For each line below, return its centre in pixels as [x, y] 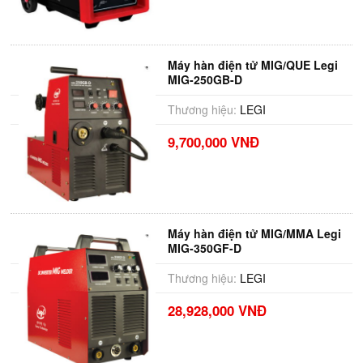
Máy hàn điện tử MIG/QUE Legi [252, 65]
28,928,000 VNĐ [217, 310]
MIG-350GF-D [204, 248]
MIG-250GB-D [205, 79]
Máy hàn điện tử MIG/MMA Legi [254, 233]
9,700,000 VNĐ [213, 142]
